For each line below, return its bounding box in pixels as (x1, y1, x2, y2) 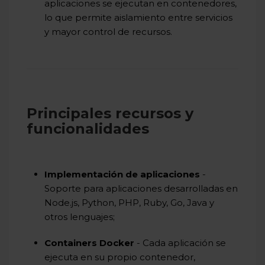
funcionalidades (27, 120, 149, 137)
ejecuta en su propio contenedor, (44, 251, 195, 263)
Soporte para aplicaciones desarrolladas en (44, 183, 238, 194)
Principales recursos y (27, 105, 193, 122)
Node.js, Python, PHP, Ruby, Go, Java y (44, 197, 214, 208)
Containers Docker (44, 237, 134, 248)
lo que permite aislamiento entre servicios (44, 12, 232, 23)
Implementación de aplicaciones (44, 169, 200, 180)
